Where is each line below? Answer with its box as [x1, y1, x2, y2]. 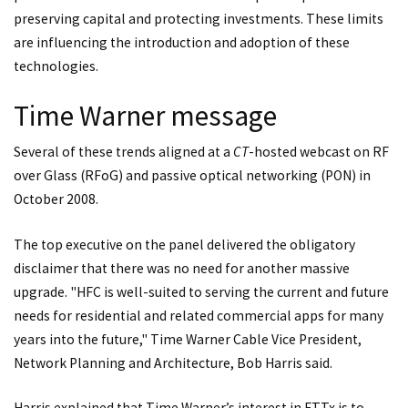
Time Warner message [14, 97, 277, 135]
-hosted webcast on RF [249, 143, 389, 161]
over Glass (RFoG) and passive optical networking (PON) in [14, 167, 371, 185]
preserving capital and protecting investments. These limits [14, 9, 383, 27]
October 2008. [14, 190, 98, 209]
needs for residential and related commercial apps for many [14, 306, 383, 324]
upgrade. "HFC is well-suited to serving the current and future [14, 282, 389, 301]
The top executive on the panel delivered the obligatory [14, 235, 355, 253]
